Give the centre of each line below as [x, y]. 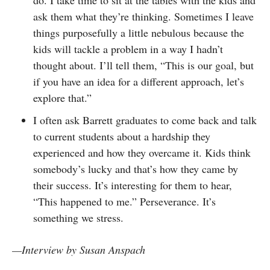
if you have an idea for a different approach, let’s [139, 81]
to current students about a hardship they [122, 136]
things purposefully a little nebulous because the [139, 32]
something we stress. [78, 217]
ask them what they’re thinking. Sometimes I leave [143, 16]
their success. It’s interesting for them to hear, [133, 185]
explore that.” [62, 97]
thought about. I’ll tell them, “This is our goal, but [143, 65]
